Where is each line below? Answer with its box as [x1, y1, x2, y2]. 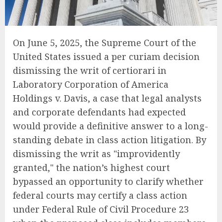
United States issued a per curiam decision [13, 50, 200, 62]
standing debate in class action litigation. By [13, 133, 206, 146]
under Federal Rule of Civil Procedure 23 [13, 203, 189, 215]
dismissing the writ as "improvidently [13, 147, 180, 160]
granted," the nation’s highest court [13, 161, 170, 173]
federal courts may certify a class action [13, 189, 187, 201]
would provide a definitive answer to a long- [13, 119, 208, 132]
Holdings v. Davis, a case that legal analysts [13, 92, 202, 104]
